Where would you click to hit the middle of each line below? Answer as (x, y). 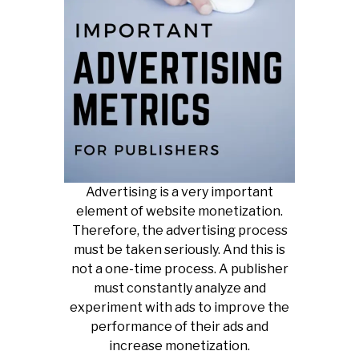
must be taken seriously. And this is (179, 250)
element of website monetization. (179, 212)
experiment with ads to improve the (179, 308)
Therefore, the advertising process (179, 231)
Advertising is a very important (179, 192)
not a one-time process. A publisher (179, 269)
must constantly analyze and (179, 288)
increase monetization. (179, 346)
